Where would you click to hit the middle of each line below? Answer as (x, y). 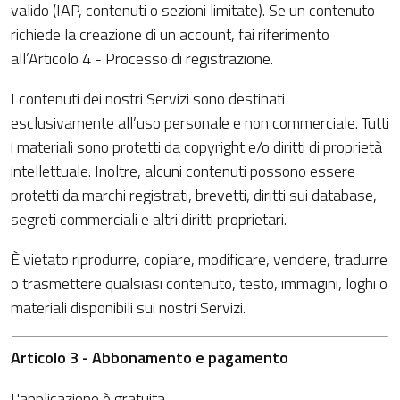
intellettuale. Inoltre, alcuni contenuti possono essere (183, 171)
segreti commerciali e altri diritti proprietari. (149, 219)
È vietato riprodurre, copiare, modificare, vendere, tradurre (199, 259)
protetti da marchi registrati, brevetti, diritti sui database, (194, 195)
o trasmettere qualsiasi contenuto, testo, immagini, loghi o (199, 283)
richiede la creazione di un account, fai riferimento (170, 34)
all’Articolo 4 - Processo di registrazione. (142, 58)
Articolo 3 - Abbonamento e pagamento (150, 358)
